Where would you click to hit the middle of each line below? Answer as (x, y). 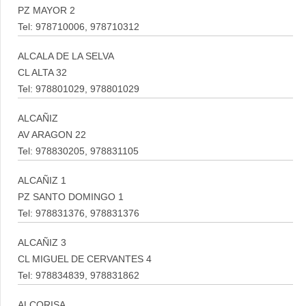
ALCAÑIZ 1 (42, 181)
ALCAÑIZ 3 (42, 243)
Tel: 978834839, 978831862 (79, 276)
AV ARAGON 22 (52, 135)
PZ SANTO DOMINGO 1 (71, 197)
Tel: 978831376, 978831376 (79, 213)
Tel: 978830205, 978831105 (78, 151)
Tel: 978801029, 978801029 (79, 89)
